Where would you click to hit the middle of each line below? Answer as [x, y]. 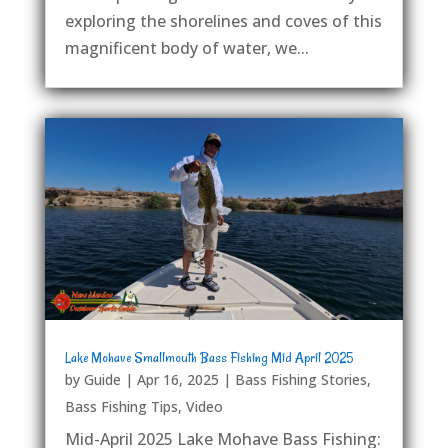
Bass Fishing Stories [300, 380]
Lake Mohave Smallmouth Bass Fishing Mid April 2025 [208, 358]
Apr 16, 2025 [177, 380]
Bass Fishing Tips [121, 407]
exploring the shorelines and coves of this [223, 21]
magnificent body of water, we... [186, 48]
